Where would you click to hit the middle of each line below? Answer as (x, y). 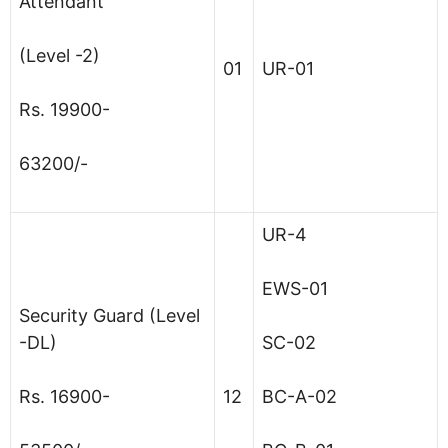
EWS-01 (295, 288)
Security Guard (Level (109, 315)
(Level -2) (59, 55)
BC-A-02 (299, 396)
